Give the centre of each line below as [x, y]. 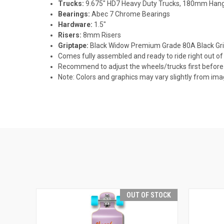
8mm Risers [102, 35]
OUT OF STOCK [149, 195]
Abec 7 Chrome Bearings [131, 14]
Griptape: [74, 45]
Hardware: [76, 24]
